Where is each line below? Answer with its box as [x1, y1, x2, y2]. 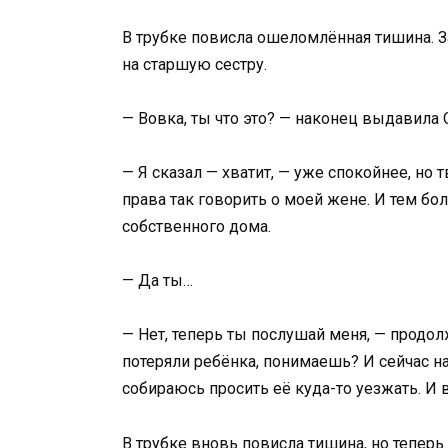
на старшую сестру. [122, 54, 267, 74]
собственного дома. [122, 217, 271, 236]
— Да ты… [122, 271, 193, 291]
